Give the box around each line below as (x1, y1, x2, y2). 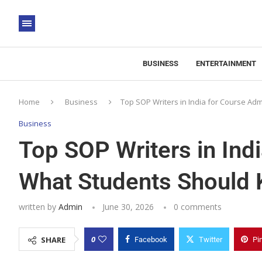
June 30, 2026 (102, 201, 154, 212)
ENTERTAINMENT (195, 59, 256, 68)
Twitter (199, 235, 222, 244)
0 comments (174, 201, 222, 212)
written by (19, 201, 58, 212)
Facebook (135, 235, 167, 244)
